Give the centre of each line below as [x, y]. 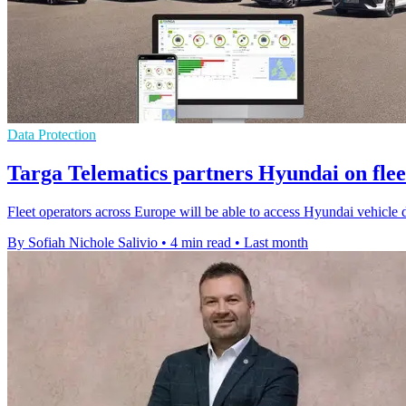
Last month [276, 243]
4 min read [201, 243]
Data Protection [52, 135]
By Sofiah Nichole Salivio [82, 243]
